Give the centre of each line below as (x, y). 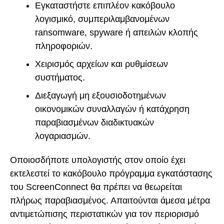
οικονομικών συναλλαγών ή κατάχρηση (112, 109)
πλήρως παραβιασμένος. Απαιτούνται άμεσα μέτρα (110, 201)
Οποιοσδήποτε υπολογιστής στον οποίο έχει (98, 160)
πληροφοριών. (64, 46)
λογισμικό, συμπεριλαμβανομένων (102, 19)
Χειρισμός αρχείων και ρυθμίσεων (101, 64)
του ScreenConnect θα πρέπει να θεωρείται (96, 187)
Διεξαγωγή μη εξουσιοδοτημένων (100, 95)
